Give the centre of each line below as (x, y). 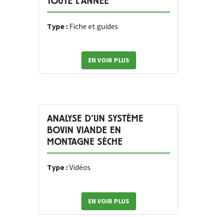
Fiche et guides (94, 26)
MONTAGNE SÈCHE (85, 142)
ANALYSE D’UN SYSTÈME (95, 119)
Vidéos (80, 167)
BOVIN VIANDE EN (84, 130)
